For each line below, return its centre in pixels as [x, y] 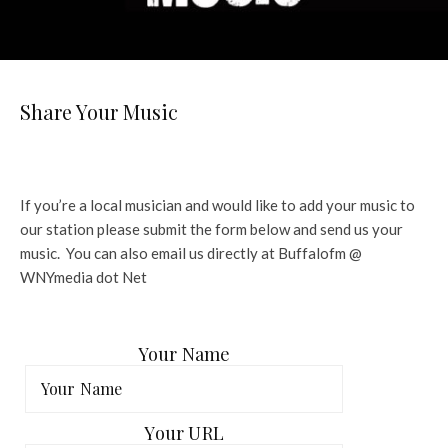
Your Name [184, 353]
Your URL [184, 432]
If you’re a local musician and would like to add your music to [217, 204]
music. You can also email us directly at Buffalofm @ [191, 252]
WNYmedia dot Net [83, 276]
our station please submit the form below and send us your [211, 228]
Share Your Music [99, 111]
